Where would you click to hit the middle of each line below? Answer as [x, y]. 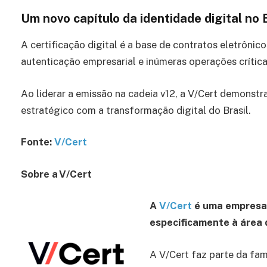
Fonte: [38, 142]
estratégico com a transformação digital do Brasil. [136, 110]
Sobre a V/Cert [56, 174]
